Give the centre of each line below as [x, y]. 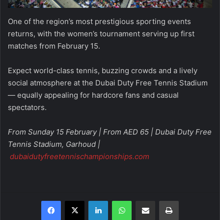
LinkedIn [120, 201]
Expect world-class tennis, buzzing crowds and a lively [103, 71]
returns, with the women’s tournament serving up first [101, 34]
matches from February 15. [54, 46]
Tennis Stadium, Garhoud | [54, 144]
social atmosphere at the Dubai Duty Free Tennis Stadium [108, 83]
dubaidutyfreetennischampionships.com [79, 157]
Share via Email [163, 201]
